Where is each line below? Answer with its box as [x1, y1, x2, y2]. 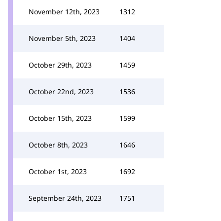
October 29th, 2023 [29, 60, 92, 70]
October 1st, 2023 [29, 167, 87, 176]
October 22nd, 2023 [29, 87, 94, 96]
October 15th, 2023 [29, 113, 92, 123]
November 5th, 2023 [29, 34, 96, 43]
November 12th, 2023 [29, 7, 100, 16]
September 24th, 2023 [29, 193, 102, 203]
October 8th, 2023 [29, 140, 88, 149]
